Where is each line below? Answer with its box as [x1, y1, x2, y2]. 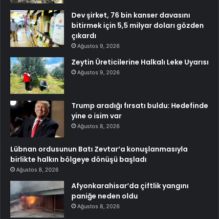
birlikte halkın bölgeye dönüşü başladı [10, 154, 147, 165]
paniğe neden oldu [71, 191, 138, 201]
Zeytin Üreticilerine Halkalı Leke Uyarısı [71, 57, 209, 67]
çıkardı [71, 31, 96, 41]
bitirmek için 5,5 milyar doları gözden [71, 21, 204, 31]
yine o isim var [71, 111, 122, 121]
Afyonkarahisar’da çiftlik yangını [71, 181, 189, 191]
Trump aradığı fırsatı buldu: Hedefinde [71, 101, 208, 111]
